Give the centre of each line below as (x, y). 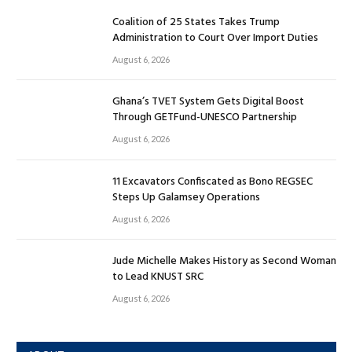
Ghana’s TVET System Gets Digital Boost (208, 102)
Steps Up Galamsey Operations (186, 197)
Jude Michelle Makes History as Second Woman (224, 261)
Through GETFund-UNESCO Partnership (205, 118)
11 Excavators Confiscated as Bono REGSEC (213, 181)
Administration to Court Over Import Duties (215, 38)
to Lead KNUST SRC (158, 277)
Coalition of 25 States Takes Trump (196, 22)
